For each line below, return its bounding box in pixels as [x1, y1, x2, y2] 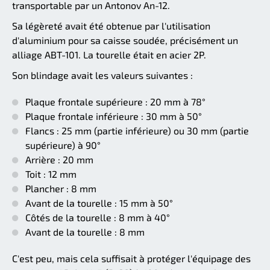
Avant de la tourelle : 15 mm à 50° [25, 197, 173, 209]
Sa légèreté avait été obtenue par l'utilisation [12, 20, 210, 32]
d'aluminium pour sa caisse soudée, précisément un [12, 34, 238, 46]
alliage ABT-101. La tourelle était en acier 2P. [12, 49, 206, 61]
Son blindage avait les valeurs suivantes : [12, 69, 193, 81]
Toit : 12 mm [25, 168, 77, 180]
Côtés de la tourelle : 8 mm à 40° [25, 212, 170, 224]
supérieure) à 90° [25, 139, 101, 151]
